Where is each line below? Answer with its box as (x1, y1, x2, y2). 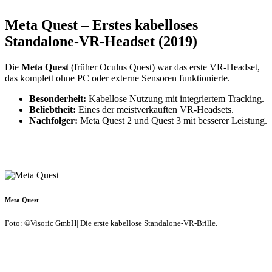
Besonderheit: (29, 93, 86, 104)
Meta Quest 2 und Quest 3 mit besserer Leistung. (78, 115, 267, 126)
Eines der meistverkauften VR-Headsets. (76, 104, 234, 115)
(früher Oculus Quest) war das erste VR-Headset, (69, 61, 260, 72)
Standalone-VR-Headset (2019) (5, 33, 197, 49)
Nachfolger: (29, 115, 78, 126)
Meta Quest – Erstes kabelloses (5, 16, 198, 33)
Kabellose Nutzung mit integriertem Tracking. (86, 93, 264, 104)
